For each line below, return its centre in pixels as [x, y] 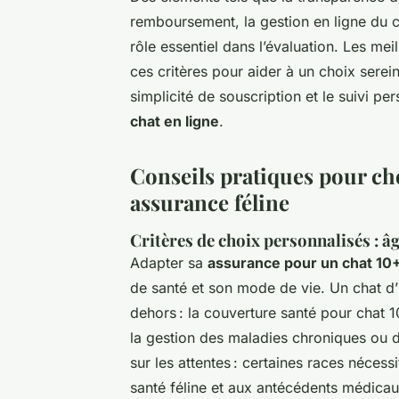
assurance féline [210, 202]
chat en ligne [175, 121]
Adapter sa [169, 262]
